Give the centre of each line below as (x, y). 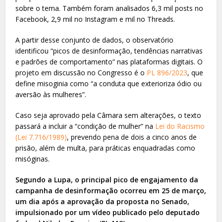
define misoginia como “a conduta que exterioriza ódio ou (109, 83)
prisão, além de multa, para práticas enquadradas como (106, 148)
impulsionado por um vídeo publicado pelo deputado (108, 212)
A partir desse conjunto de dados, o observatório (95, 40)
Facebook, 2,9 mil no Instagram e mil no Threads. (95, 19)
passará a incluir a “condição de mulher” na (85, 126)
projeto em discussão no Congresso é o (80, 72)
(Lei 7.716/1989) (41, 137)
